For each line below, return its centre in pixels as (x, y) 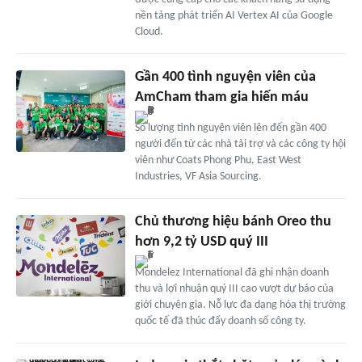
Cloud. (149, 32)
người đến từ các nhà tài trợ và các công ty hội (240, 145)
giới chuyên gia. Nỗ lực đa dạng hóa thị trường (240, 305)
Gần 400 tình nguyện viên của (225, 78)
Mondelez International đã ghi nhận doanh (232, 273)
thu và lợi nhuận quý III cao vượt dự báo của (234, 289)
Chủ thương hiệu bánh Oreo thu (233, 222)
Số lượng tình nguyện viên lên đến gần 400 (230, 128)
